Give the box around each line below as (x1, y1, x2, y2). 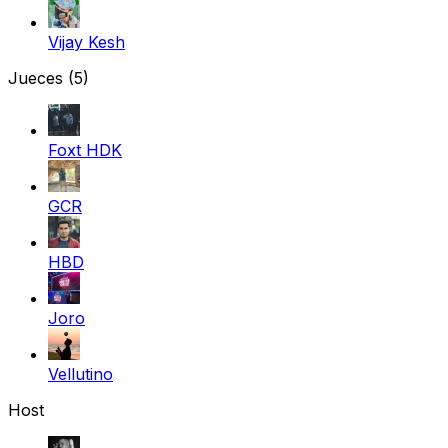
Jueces (8, 67, 68, 88)
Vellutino (48, 363, 113, 384)
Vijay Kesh (48, 31, 125, 52)
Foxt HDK (48, 139, 122, 160)
